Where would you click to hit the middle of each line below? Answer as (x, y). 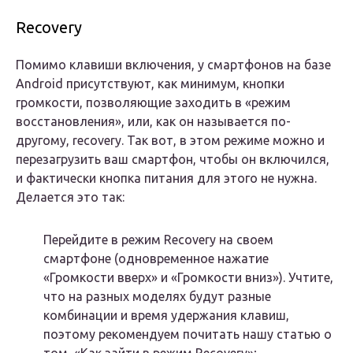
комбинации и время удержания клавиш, (166, 316)
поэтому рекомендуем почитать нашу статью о (188, 334)
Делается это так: (70, 197)
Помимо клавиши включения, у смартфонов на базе (173, 65)
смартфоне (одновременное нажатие (156, 259)
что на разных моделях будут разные (157, 297)
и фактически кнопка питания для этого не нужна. (166, 178)
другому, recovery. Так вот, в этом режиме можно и (170, 141)
